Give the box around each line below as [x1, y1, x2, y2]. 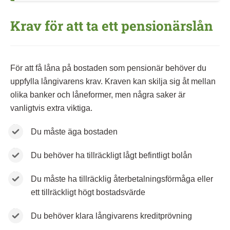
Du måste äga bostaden [31, 127, 118, 136]
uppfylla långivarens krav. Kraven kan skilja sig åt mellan [10, 76, 216, 86]
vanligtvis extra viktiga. [10, 103, 92, 112]
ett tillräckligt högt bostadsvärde [31, 187, 145, 197]
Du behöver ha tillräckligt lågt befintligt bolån [31, 150, 192, 160]
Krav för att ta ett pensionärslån [10, 16, 213, 34]
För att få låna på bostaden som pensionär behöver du [10, 63, 206, 72]
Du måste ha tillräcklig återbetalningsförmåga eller [31, 174, 213, 183]
